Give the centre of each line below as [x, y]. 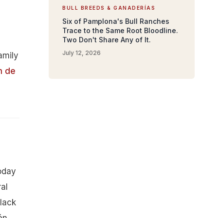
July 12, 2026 [82, 53]
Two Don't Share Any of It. [107, 40]
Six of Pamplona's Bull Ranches [116, 21]
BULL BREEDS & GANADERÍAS [109, 8]
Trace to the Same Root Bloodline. [120, 30]
